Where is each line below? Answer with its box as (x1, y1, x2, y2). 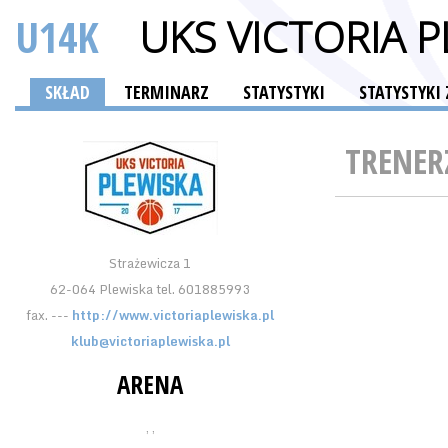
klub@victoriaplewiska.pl (70, 330, 230, 352)
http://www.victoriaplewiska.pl (72, 304, 274, 326)
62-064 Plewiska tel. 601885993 (50, 278, 250, 300)
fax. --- (26, 304, 72, 326)
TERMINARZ (124, 80, 209, 104)
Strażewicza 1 (109, 252, 191, 274)
